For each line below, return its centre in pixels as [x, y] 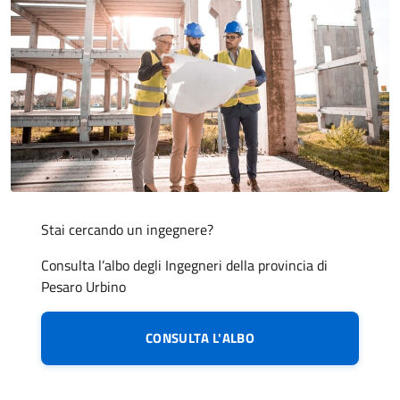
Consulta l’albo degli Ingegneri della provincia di [184, 265]
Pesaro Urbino [83, 286]
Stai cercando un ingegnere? [127, 229]
